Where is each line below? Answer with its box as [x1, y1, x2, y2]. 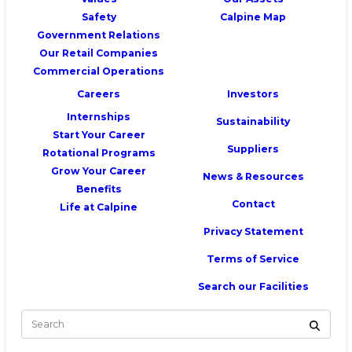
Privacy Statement [203, 225, 303, 237]
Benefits [75, 182, 122, 195]
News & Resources [202, 170, 304, 182]
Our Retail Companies [39, 46, 159, 59]
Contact [231, 197, 275, 210]
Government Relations [37, 28, 161, 41]
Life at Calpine [60, 200, 138, 213]
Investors [227, 87, 280, 100]
